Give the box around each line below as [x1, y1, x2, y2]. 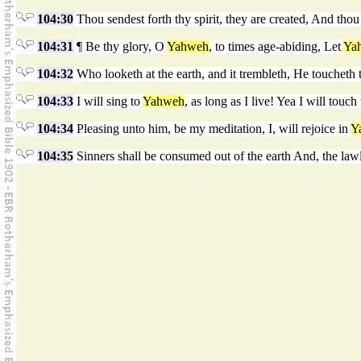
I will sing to [73, 94, 143, 109]
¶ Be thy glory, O [73, 39, 167, 54]
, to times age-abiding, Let [209, 39, 343, 54]
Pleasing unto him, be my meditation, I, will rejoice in [73, 122, 351, 136]
